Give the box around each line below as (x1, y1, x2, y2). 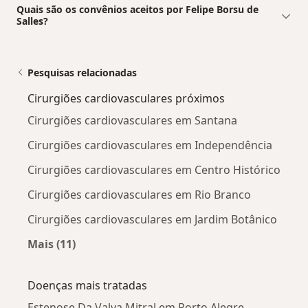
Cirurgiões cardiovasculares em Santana (27, 112, 237, 128)
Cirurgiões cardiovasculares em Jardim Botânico (27, 211, 277, 227)
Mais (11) (27, 236, 76, 252)
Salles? (16, 14, 48, 27)
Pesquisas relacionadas (27, 65, 137, 79)
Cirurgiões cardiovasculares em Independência (27, 137, 272, 153)
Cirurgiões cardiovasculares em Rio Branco (27, 186, 251, 202)
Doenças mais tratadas (27, 277, 147, 293)
